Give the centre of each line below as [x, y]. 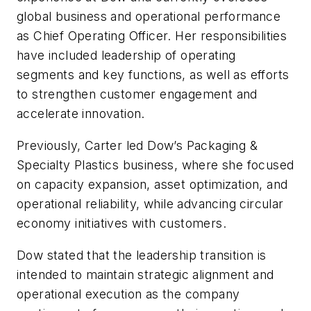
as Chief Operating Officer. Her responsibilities [152, 36]
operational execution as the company [128, 294]
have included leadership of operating [126, 56]
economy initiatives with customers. [121, 224]
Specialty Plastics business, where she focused [155, 165]
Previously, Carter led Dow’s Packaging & [137, 146]
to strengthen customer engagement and [137, 94]
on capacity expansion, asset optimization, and [152, 185]
